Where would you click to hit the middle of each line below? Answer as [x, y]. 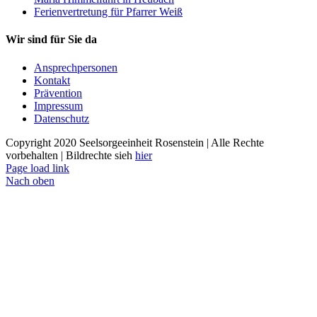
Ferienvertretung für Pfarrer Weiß [108, 12]
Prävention [58, 93]
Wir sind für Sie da [51, 40]
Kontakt [52, 80]
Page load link [38, 168]
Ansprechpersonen [76, 67]
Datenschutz [62, 118]
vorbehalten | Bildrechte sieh [70, 155]
